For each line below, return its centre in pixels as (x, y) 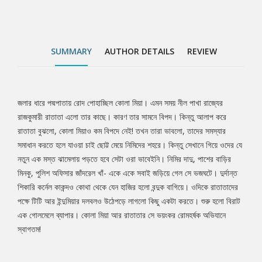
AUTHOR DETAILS (139, 51)
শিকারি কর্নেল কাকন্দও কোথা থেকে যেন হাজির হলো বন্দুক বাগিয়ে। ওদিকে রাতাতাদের (128, 187)
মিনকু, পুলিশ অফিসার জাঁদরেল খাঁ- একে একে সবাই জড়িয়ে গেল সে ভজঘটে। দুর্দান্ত (127, 173)
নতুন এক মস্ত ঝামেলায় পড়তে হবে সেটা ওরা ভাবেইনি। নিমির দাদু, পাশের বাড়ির (124, 159)
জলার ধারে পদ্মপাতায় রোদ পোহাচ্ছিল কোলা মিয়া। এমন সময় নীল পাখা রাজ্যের (120, 103)
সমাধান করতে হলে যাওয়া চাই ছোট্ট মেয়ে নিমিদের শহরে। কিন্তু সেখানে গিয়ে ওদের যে (130, 145)
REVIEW (202, 51)
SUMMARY (71, 51)
